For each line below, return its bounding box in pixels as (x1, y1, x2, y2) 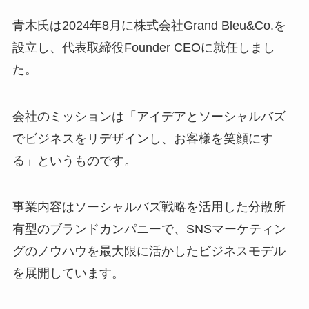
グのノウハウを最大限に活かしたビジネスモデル (12, 244, 286, 259)
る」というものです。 (12, 153, 137, 168)
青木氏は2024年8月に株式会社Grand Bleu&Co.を (12, 18, 286, 32)
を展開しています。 (12, 266, 124, 281)
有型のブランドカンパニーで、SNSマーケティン (12, 222, 286, 237)
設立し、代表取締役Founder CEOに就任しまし (12, 40, 275, 54)
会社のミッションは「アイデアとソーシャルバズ (12, 109, 286, 123)
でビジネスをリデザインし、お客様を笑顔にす (12, 131, 273, 146)
